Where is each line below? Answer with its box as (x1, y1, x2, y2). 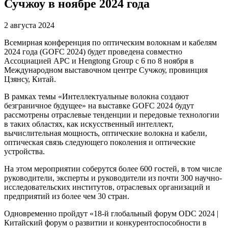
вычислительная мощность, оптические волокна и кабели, (4, 128, 207, 137)
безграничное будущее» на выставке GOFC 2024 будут (4, 101, 194, 110)
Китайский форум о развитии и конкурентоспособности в (4, 218, 207, 227)
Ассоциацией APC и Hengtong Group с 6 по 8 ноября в (4, 56, 194, 65)
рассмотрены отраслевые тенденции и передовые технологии (4, 110, 219, 119)
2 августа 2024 (4, 20, 54, 30)
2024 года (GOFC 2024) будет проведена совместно (4, 47, 182, 56)
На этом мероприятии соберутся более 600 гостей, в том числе (4, 164, 222, 173)
